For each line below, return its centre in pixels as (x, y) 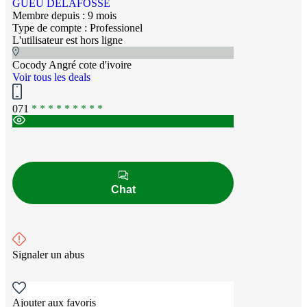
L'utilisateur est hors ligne (67, 40)
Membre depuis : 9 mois (64, 16)
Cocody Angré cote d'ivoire (72, 65)
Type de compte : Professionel (77, 28)
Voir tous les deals (51, 77)
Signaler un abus (48, 255)
